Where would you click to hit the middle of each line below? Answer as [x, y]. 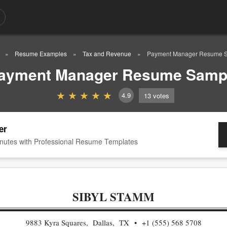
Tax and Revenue [107, 53]
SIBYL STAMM [113, 197]
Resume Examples [41, 53]
